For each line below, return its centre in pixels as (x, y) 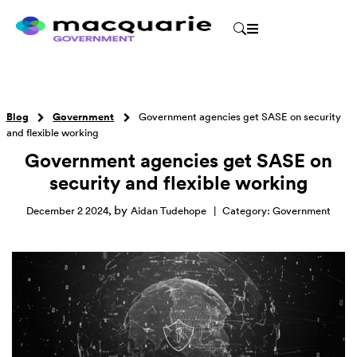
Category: (247, 211)
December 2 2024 (67, 211)
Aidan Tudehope (169, 211)
